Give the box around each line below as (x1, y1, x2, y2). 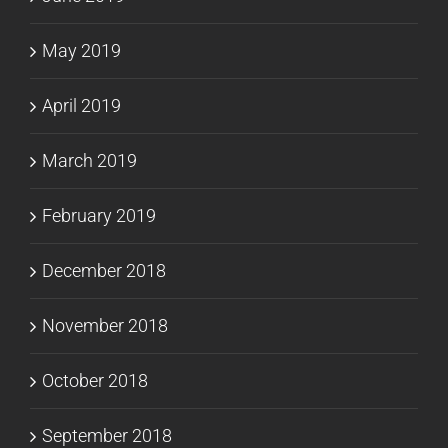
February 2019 (42, 205, 156, 227)
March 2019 (42, 150, 137, 172)
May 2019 (42, 40, 121, 62)
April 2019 (42, 95, 121, 117)
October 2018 (42, 370, 148, 392)
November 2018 (42, 315, 168, 337)
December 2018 (42, 260, 166, 282)
